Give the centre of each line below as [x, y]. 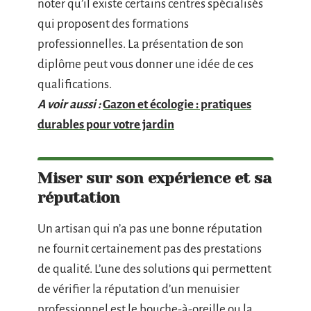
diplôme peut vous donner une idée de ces [145, 64]
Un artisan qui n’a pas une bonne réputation [150, 229]
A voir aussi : [69, 104]
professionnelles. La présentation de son [141, 44]
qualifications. [75, 84]
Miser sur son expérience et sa [154, 178]
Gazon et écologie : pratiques [177, 104]
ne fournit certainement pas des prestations [150, 249]
